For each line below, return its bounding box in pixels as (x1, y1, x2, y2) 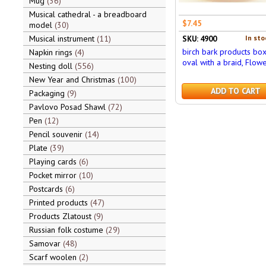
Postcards (28, 183, 65, 194)
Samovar (28, 238, 63, 249)
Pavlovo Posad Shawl (28, 102, 108, 112)
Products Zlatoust (28, 211, 94, 221)
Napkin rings (28, 47, 75, 58)
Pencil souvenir (28, 129, 85, 140)
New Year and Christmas (28, 74, 118, 85)
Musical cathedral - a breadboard (28, 9, 147, 20)
